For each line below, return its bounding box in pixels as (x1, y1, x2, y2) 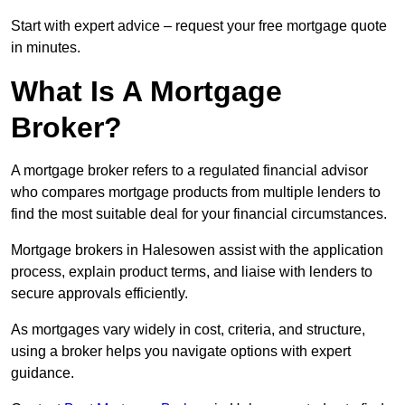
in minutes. (11, 40, 80, 56)
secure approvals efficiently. (11, 286, 188, 302)
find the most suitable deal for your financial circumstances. (11, 206, 387, 222)
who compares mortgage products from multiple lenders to (11, 184, 381, 201)
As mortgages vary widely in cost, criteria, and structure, (11, 322, 365, 338)
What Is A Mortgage (11, 75, 282, 108)
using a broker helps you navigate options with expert (11, 344, 351, 360)
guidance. (11, 365, 74, 381)
